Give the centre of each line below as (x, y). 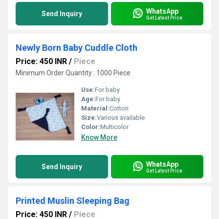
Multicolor (114, 127)
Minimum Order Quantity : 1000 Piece (73, 73)
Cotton (119, 108)
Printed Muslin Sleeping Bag (73, 201)
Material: (95, 108)
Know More (99, 137)
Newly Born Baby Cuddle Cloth (77, 48)
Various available (121, 118)
